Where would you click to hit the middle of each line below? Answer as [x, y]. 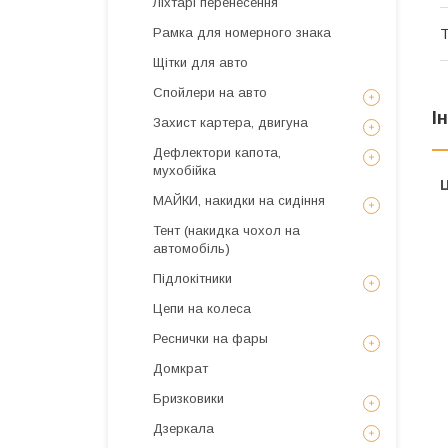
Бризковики [188, 398]
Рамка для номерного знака [242, 32]
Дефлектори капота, [217, 152]
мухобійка [184, 170]
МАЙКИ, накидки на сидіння [239, 200]
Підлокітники [192, 278]
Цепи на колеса [202, 308]
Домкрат [180, 368]
